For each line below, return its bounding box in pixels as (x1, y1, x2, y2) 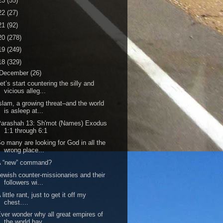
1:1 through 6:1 (4, 126, 48, 134)
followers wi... (4, 178, 44, 186)
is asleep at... (4, 107, 44, 114)
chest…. (4, 198, 29, 206)
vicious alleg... (4, 87, 46, 95)
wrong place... (4, 146, 45, 154)
